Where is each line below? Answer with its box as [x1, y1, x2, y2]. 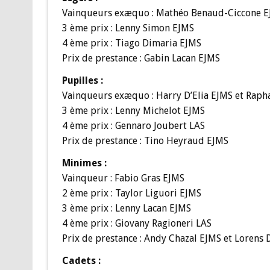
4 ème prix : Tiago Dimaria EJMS [61, 37, 201, 49]
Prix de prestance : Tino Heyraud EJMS [61, 134, 228, 146]
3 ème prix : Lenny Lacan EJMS [61, 202, 191, 214]
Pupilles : [61, 74, 103, 86]
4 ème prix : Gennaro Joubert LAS [61, 119, 205, 131]
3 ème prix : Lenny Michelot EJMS [61, 104, 205, 116]
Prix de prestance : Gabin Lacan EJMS [61, 52, 220, 64]
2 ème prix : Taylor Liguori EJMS [61, 187, 201, 199]
